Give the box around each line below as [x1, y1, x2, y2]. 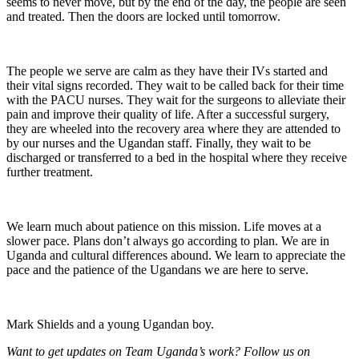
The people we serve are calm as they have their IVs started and [6, 64, 328, 79]
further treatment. [6, 165, 93, 179]
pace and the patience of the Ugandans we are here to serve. [6, 263, 309, 277]
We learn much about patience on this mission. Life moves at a [6, 220, 321, 234]
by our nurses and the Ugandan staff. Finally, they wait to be [6, 136, 311, 151]
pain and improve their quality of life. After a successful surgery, [6, 107, 329, 122]
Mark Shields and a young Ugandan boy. [6, 317, 214, 332]
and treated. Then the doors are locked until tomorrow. [6, 10, 280, 24]
